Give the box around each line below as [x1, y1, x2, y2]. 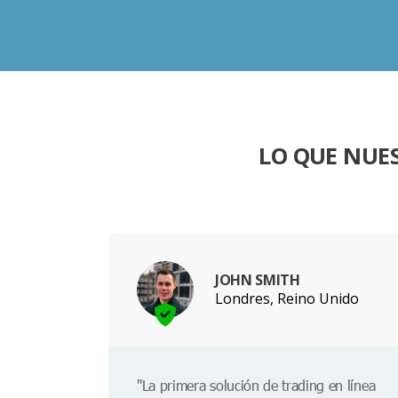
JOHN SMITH [215, 269, 300, 290]
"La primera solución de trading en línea [137, 376, 376, 395]
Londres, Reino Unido [215, 288, 359, 308]
